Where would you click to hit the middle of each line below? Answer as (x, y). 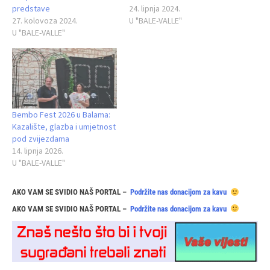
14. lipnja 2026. (38, 150)
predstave (31, 9)
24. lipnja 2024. (155, 9)
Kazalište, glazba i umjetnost (64, 126)
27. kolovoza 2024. (45, 21)
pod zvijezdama (41, 138)
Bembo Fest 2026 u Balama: (61, 114)
